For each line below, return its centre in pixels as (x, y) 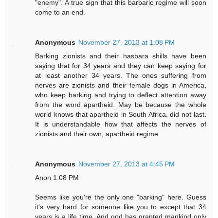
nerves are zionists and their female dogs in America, (121, 85)
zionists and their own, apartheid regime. (98, 134)
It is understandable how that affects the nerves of (121, 124)
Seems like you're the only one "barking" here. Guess (121, 197)
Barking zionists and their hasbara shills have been (121, 56)
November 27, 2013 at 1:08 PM (127, 43)
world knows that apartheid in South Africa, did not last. (121, 115)
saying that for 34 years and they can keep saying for (121, 66)
